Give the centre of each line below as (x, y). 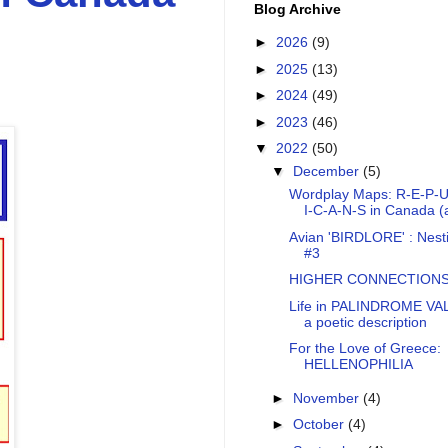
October (320, 424)
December (327, 171)
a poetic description (365, 321)
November (327, 397)
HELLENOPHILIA (358, 364)
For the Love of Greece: (364, 348)
